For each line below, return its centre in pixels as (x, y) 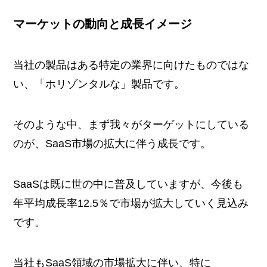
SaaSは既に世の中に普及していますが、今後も (128, 184)
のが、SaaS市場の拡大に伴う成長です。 (112, 144)
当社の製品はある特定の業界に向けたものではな (131, 65)
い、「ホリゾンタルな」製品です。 (99, 84)
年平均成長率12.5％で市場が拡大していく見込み (131, 204)
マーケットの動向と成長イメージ (103, 24)
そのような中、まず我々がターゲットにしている (131, 125)
